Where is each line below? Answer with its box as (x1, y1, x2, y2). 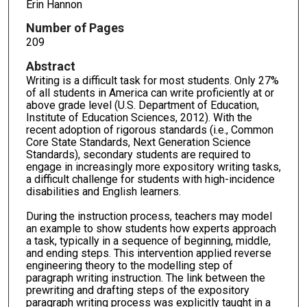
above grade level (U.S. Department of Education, (25, 99, 259, 112)
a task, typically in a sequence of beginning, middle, (25, 234, 271, 248)
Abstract (25, 59, 75, 74)
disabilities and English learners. (25, 185, 181, 199)
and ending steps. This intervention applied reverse (25, 247, 271, 260)
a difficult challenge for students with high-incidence (25, 173, 275, 186)
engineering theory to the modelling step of (25, 259, 233, 273)
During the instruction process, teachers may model (25, 210, 272, 223)
